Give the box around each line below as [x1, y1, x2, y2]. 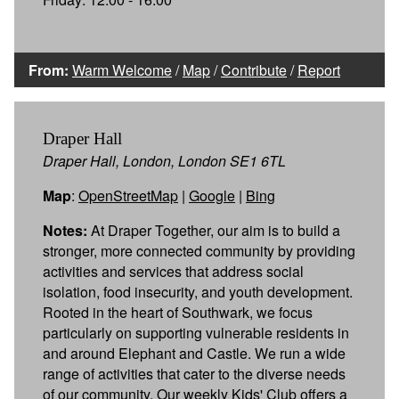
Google [189, 184, 235, 206]
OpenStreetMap [78, 184, 178, 206]
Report [297, 59, 340, 80]
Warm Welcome [72, 59, 172, 80]
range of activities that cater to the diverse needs [43, 362, 346, 384]
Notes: [43, 219, 87, 240]
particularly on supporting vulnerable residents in [43, 322, 349, 343]
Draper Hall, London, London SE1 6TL [43, 150, 286, 171]
